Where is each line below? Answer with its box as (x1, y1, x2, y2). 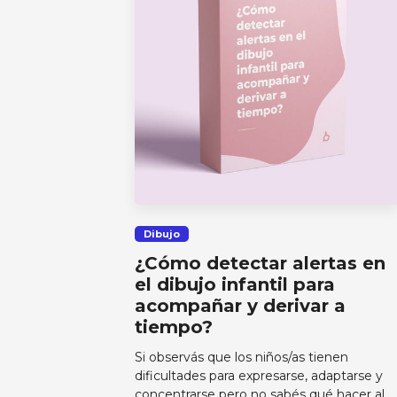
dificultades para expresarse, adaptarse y (135, 368, 384, 385)
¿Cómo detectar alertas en (135, 253, 386, 275)
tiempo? (135, 316, 214, 339)
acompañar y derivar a (135, 295, 346, 317)
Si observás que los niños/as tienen (135, 349, 349, 366)
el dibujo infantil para (135, 274, 336, 296)
